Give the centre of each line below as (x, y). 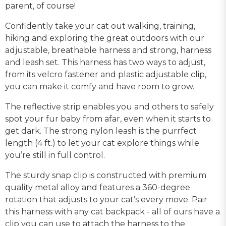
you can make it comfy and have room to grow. (100, 86)
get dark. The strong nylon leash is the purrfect (101, 131)
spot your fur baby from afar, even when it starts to (108, 119)
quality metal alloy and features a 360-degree (98, 187)
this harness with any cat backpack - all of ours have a (112, 211)
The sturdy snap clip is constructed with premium (106, 175)
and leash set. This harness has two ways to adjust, (105, 62)
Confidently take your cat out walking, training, (100, 26)
